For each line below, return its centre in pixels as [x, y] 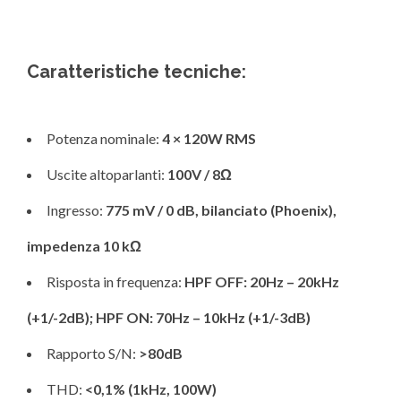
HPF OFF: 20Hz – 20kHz [262, 282]
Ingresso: [76, 210]
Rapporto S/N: [93, 354]
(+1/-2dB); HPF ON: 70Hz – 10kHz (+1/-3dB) [169, 318]
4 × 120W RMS [209, 139]
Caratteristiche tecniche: [137, 72]
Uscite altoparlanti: [107, 175]
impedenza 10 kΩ [84, 246]
